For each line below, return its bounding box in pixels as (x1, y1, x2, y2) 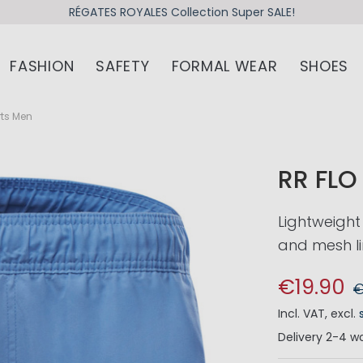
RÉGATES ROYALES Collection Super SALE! (68, 3, 295, 20)
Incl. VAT (278, 305, 326, 322)
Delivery (278, 329, 323, 346)
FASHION (10, 55, 75, 76)
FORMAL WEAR (171, 55, 278, 76)
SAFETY (96, 55, 150, 76)
